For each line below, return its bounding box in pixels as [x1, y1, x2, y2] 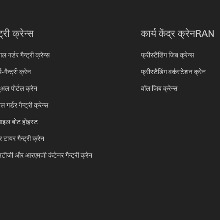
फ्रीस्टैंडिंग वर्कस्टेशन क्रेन [141, 68, 206, 76]
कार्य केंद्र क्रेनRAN [141, 27, 215, 39]
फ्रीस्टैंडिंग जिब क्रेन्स [141, 51, 194, 59]
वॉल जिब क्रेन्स [141, 84, 177, 93]
